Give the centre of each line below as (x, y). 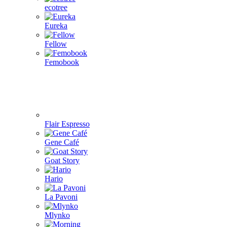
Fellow (56, 44)
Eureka (56, 26)
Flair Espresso (67, 124)
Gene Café (62, 142)
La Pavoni (61, 197)
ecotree (56, 7)
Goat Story (62, 160)
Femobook (62, 62)
